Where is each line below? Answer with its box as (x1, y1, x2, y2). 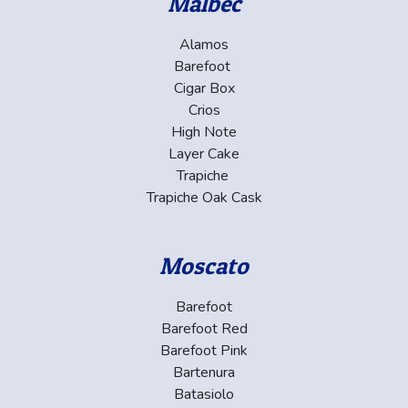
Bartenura (173, 362, 235, 382)
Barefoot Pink (160, 340, 248, 361)
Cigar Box (173, 77, 235, 98)
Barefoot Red (160, 318, 248, 339)
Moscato (159, 250, 249, 280)
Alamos (179, 34, 229, 55)
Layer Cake (168, 143, 240, 164)
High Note (171, 121, 237, 142)
